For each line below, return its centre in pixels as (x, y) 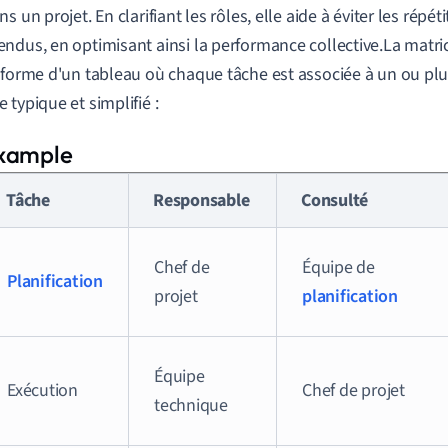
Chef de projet (353, 390)
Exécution (43, 390)
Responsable (201, 200)
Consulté (335, 200)
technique (191, 405)
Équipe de (339, 267)
